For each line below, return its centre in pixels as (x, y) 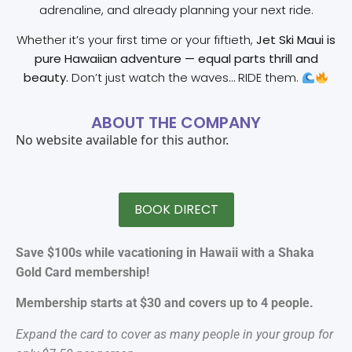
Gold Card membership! (82, 273)
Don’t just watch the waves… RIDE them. (185, 78)
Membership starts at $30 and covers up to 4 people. (165, 303)
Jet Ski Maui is (296, 40)
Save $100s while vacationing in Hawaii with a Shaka (165, 253)
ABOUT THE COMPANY (176, 122)
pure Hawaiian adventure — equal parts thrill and (176, 59)
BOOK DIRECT (176, 210)
